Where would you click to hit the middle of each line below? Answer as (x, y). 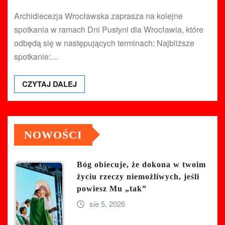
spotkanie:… (36, 56)
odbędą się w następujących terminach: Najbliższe (104, 43)
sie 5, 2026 (107, 203)
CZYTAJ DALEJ (49, 84)
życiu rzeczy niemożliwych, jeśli (138, 176)
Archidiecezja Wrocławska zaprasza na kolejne (98, 16)
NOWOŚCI (53, 135)
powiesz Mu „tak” (112, 188)
